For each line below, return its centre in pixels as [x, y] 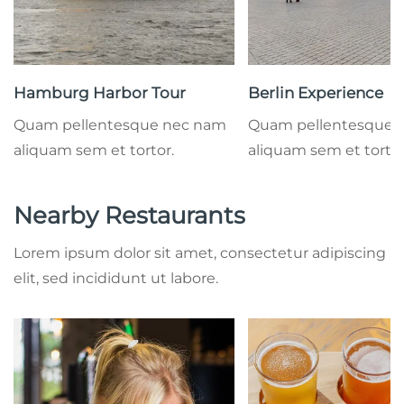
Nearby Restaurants [129, 215]
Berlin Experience [315, 92]
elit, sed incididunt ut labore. [116, 278]
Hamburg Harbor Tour [100, 92]
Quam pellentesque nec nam [120, 124]
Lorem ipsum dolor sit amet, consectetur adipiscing [200, 252]
